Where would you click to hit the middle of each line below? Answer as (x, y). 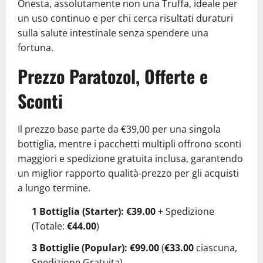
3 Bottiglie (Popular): (80, 247)
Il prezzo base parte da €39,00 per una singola (119, 129)
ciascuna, (215, 247)
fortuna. (36, 47)
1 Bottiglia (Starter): (78, 211)
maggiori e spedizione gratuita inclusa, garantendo (130, 158)
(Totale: (49, 226)
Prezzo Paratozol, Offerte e (113, 76)
